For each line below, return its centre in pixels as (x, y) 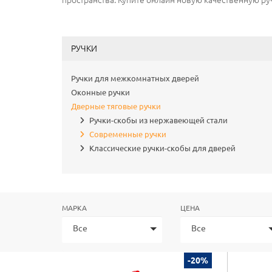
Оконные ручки (100, 92)
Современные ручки (128, 134)
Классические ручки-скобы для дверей (162, 148)
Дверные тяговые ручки (116, 106)
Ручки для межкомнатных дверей (135, 78)
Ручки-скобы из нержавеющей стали (158, 120)
